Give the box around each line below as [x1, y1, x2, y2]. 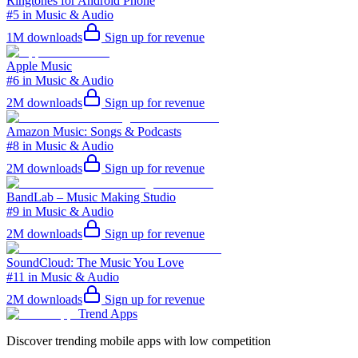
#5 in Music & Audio [6, 7, 113, 22]
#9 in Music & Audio [6, 204, 113, 218]
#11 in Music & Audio [6, 269, 119, 284]
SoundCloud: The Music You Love [6, 255, 184, 269]
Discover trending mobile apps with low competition [6, 333, 271, 348]
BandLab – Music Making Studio [6, 189, 176, 204]
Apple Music [6, 58, 72, 73]
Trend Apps [78, 306, 137, 320]
